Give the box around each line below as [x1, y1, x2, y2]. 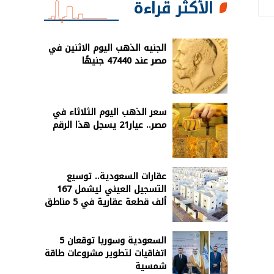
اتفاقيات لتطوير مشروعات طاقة [45, 245, 166, 262]
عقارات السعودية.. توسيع [67, 168, 166, 185]
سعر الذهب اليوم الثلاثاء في [53, 103, 166, 120]
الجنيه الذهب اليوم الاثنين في [48, 39, 166, 56]
